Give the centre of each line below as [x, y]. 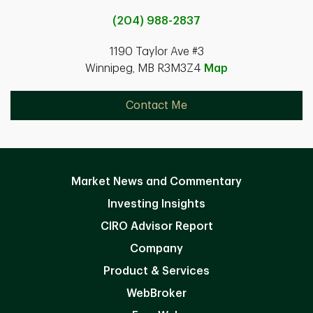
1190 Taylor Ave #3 [156, 52]
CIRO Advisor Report [156, 227]
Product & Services [156, 271]
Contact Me [156, 106]
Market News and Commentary [156, 182]
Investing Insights [156, 204]
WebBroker [156, 294]
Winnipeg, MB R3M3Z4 [145, 69]
